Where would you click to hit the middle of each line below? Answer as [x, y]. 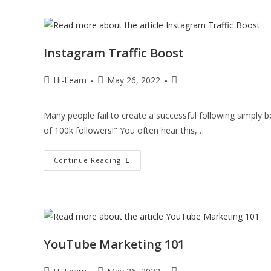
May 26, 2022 [134, 80]
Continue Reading [87, 160]
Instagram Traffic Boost [114, 53]
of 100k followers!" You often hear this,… [124, 130]
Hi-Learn [70, 80]
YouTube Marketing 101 [114, 244]
